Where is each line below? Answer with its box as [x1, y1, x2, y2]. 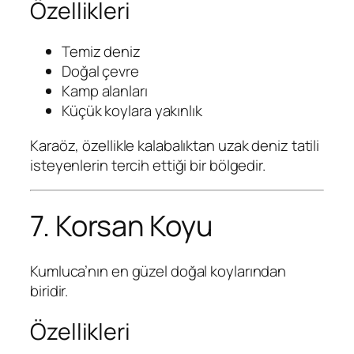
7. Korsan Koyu [30, 206, 213, 246]
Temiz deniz [62, 41, 141, 62]
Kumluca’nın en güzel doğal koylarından [30, 260, 287, 281]
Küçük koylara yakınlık [62, 100, 202, 122]
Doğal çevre [62, 61, 139, 82]
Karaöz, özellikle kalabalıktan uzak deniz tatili [30, 134, 320, 156]
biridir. [30, 280, 69, 301]
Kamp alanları [62, 81, 148, 102]
